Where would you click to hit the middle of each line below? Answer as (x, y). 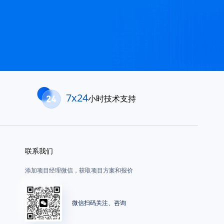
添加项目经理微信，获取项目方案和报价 (79, 170)
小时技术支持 (112, 98)
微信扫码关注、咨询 (99, 203)
